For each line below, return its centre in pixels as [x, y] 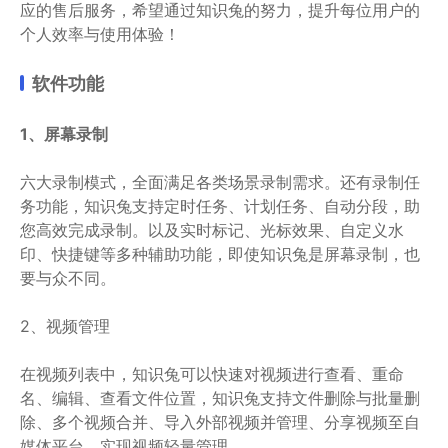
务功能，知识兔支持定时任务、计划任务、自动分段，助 [220, 205]
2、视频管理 [65, 325]
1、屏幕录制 [64, 133]
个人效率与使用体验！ [100, 33]
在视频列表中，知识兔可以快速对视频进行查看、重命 [212, 373]
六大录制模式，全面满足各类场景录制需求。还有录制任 [220, 181]
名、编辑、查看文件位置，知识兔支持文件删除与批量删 [220, 397]
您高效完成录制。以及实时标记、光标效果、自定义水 [212, 229]
